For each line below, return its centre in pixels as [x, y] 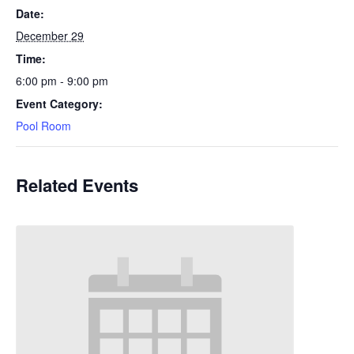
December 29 [50, 36]
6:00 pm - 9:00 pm [62, 81]
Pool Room [43, 126]
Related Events [77, 185]
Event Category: [59, 104]
